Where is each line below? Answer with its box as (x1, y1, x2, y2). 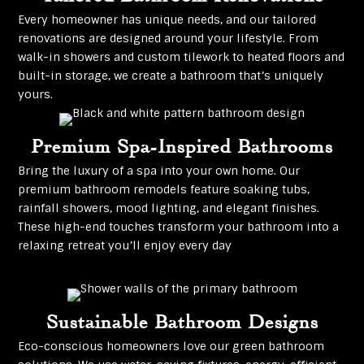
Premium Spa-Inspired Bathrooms (31, 139, 333, 149)
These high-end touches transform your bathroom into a (18, 219, 340, 235)
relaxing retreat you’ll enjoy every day (18, 238, 232, 253)
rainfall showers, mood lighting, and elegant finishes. (18, 201, 320, 216)
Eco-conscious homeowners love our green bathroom (18, 339, 325, 354)
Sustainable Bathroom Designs (45, 314, 318, 324)
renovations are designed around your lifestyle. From (18, 31, 319, 46)
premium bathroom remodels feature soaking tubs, (18, 182, 310, 197)
